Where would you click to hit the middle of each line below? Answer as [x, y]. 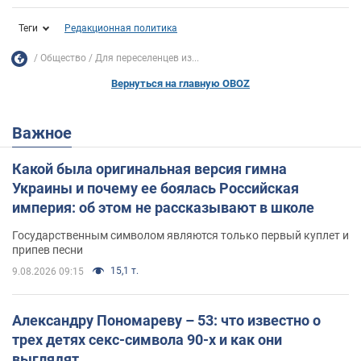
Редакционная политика [121, 28]
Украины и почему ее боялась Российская [156, 188]
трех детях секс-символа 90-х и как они [147, 339]
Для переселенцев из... [147, 58]
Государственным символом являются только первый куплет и [180, 235]
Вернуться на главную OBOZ [180, 83]
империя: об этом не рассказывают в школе [163, 207]
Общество [63, 58]
